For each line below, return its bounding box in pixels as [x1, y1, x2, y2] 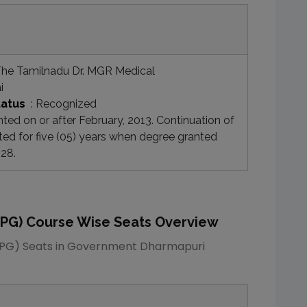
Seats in [20, 238, 67, 254]
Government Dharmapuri [67, 238, 205, 254]
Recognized [36, 97, 97, 110]
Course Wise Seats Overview [23, 214, 219, 230]
